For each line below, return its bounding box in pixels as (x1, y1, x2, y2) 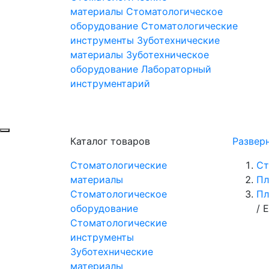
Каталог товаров (70, 135, 150, 148)
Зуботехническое (126, 49, 209, 61)
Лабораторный (141, 63, 211, 76)
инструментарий (70, 77, 150, 90)
